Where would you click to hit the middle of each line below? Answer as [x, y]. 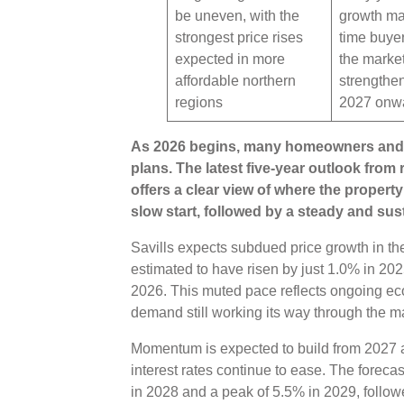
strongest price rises [239, 37]
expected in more [230, 59]
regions [200, 102]
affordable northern [235, 80]
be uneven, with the [237, 15]
